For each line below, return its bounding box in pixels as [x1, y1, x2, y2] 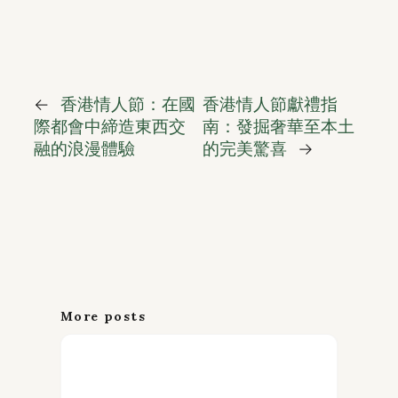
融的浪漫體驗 [34, 139, 135, 159]
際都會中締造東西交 [34, 116, 186, 137]
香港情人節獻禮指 [202, 94, 338, 115]
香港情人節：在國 [60, 94, 195, 115]
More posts [60, 308, 146, 325]
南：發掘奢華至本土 [202, 116, 354, 137]
